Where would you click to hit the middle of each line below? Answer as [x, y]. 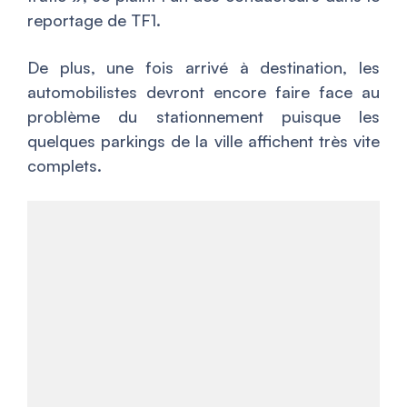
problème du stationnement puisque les [203, 116]
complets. [65, 165]
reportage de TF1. [94, 20]
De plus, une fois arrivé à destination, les [203, 67]
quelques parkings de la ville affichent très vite [203, 140]
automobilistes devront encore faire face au [203, 91]
